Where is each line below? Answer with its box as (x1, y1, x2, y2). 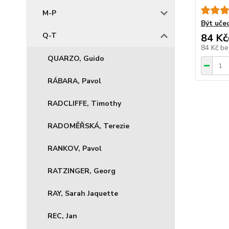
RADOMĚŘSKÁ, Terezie (48, 121, 129, 131)
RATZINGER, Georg (48, 166, 116, 176)
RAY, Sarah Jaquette (48, 189, 118, 198)
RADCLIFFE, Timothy (48, 99, 121, 108)
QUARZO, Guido (48, 54, 104, 63)
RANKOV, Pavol (48, 144, 102, 153)
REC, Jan (48, 211, 77, 221)
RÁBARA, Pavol (48, 76, 101, 86)
